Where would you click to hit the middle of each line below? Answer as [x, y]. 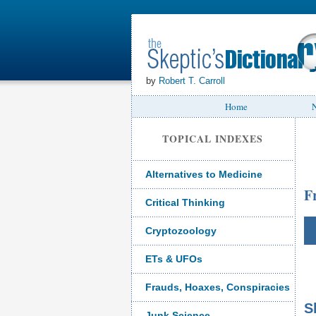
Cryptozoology [181, 231]
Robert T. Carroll [192, 81]
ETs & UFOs [174, 259]
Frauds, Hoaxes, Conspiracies [218, 287]
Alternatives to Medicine [204, 174]
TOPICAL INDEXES [212, 139]
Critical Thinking [185, 202]
